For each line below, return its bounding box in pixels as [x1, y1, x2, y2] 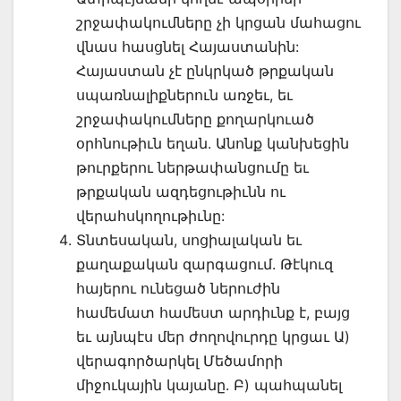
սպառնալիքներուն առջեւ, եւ [76, 85, 293, 104]
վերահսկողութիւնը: [76, 206, 225, 225]
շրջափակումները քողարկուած [76, 109, 314, 128]
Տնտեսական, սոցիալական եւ [76, 230, 302, 249]
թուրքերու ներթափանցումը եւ [76, 158, 309, 176]
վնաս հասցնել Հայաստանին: [76, 37, 299, 55]
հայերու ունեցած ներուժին [76, 278, 280, 297]
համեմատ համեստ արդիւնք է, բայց [76, 303, 350, 321]
